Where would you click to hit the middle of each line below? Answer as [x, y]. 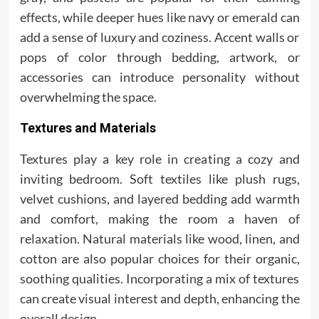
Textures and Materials [88, 128]
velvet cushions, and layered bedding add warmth [159, 199]
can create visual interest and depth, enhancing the [159, 298]
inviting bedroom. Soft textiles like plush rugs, [159, 179]
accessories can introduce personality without [159, 77]
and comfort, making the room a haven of [159, 219]
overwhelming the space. [88, 97]
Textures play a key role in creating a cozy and [159, 159]
